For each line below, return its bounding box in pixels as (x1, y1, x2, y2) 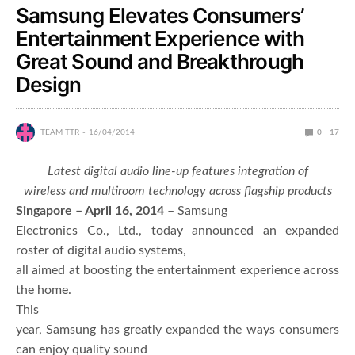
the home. (16, 284, 71, 297)
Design (16, 72, 82, 97)
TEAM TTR (40, 128, 79, 137)
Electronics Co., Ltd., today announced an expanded (16, 224, 339, 238)
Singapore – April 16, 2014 (16, 204, 164, 218)
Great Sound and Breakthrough (16, 49, 304, 74)
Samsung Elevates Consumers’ (16, 3, 304, 29)
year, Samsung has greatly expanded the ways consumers (16, 323, 339, 337)
